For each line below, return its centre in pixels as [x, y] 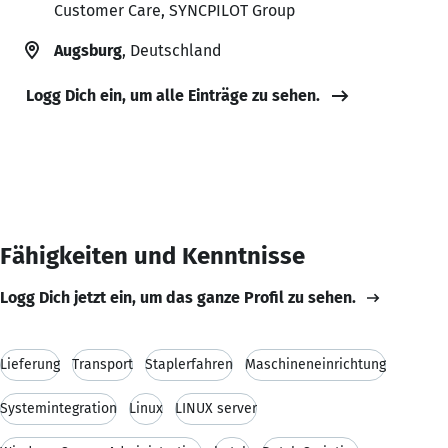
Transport [102, 364]
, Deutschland [171, 50]
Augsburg [88, 50]
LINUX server [216, 408]
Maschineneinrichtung [315, 364]
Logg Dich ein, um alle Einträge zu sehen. [173, 95]
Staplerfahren [189, 364]
